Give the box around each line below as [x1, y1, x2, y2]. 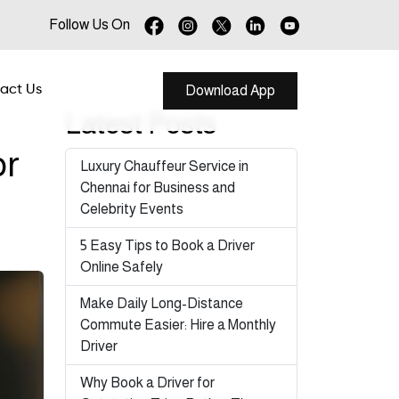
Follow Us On [49, 17, 130, 32]
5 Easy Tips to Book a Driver [80, 238, 255, 253]
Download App [184, 82, 275, 98]
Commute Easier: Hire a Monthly [80, 317, 276, 332]
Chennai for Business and [80, 180, 235, 195]
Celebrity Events [80, 201, 183, 216]
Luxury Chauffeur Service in [80, 159, 248, 174]
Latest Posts [65, 108, 216, 140]
